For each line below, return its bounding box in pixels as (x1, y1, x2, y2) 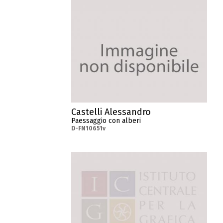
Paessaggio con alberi (71, 116, 141, 125)
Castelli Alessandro (71, 107, 151, 118)
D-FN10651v (71, 125, 106, 132)
